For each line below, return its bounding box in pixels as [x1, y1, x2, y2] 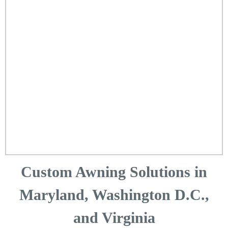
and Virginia [73, 209, 155, 226]
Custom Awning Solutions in [21, 163, 207, 180]
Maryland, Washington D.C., [19, 186, 209, 203]
